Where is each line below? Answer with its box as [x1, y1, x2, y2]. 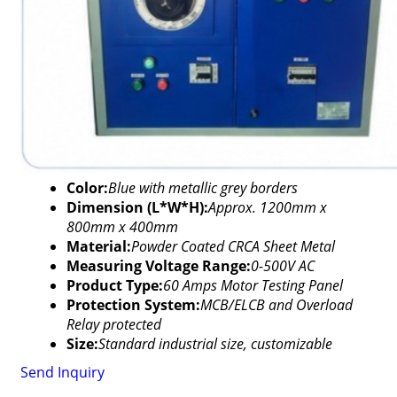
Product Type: [66, 276, 163, 295]
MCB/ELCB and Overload [199, 295, 353, 315]
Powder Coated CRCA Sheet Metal [130, 237, 335, 256]
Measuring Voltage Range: [66, 256, 251, 276]
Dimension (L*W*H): [66, 198, 208, 217]
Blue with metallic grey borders [107, 178, 298, 198]
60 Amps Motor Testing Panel [162, 276, 343, 295]
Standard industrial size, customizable [97, 334, 332, 354]
